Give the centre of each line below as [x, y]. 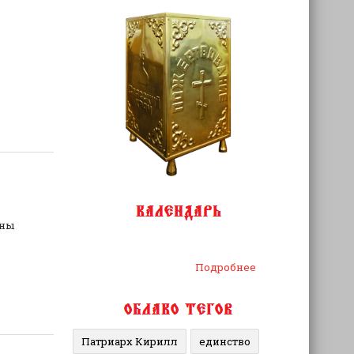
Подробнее [226, 267]
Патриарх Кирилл [129, 341]
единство [224, 341]
